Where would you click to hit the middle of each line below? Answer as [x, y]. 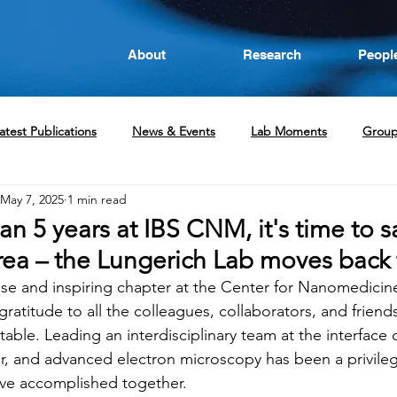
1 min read [97, 199]
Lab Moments [289, 131]
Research [272, 54]
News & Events [174, 131]
